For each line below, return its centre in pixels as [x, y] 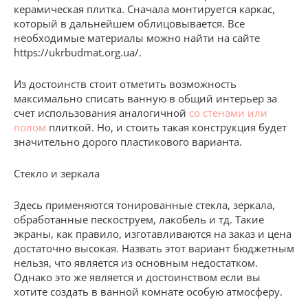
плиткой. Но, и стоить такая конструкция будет [166, 127]
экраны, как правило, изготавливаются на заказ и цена [153, 233]
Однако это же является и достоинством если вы [137, 277]
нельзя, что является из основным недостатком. [136, 262]
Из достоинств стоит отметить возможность [125, 84]
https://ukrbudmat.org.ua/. [78, 52]
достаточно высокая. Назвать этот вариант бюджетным [154, 248]
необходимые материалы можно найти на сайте [137, 37]
